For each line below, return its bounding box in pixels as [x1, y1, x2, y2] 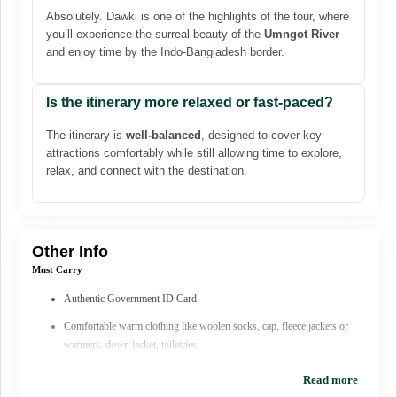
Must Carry [32, 263, 82, 275]
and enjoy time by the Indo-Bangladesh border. [46, 44, 284, 58]
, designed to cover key [201, 128, 322, 142]
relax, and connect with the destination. [46, 163, 247, 177]
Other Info [32, 242, 108, 261]
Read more [303, 372, 358, 386]
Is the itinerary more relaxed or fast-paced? [46, 94, 333, 110]
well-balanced [126, 128, 201, 142]
